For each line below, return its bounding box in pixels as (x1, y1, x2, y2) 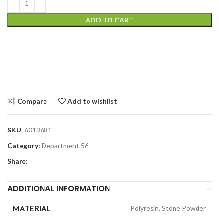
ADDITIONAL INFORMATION (7, 183, 110, 194)
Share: (7, 157, 28, 165)
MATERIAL (12, 203, 51, 213)
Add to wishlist (67, 96, 118, 105)
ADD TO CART (86, 16, 133, 24)
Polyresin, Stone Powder (131, 203, 206, 212)
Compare (17, 96, 47, 105)
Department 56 (42, 141, 88, 150)
